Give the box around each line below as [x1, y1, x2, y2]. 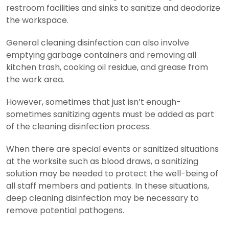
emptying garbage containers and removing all [6, 49, 196, 61]
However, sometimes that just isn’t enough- [6, 96, 181, 108]
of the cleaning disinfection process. [6, 120, 151, 132]
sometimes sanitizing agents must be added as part [6, 108, 214, 120]
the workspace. [6, 14, 68, 26]
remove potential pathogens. [6, 204, 124, 216]
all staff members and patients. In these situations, [6, 179, 209, 192]
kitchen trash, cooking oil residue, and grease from [6, 61, 208, 73]
